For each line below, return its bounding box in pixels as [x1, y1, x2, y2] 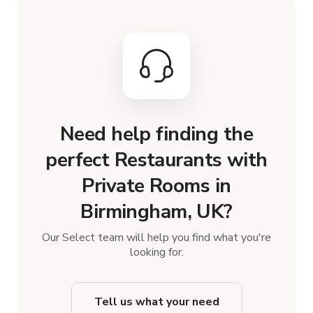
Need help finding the [59, 120, 254, 147]
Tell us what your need [94, 293, 219, 310]
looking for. [129, 244, 184, 260]
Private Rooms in [82, 172, 231, 199]
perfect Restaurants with [45, 146, 268, 173]
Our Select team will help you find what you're [42, 229, 271, 245]
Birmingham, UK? [80, 198, 233, 225]
